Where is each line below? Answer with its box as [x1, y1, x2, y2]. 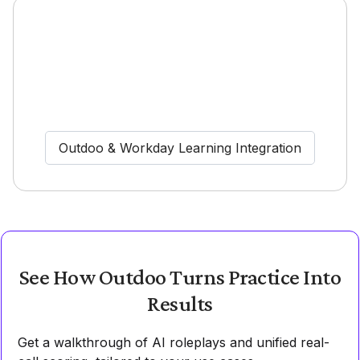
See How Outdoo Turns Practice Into [18, 264, 342, 289]
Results [147, 290, 213, 316]
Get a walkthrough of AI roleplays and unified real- [18, 333, 329, 350]
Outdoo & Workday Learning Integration [59, 139, 301, 156]
